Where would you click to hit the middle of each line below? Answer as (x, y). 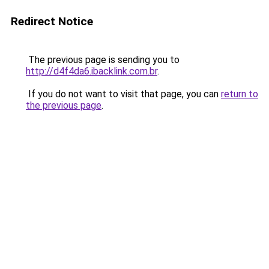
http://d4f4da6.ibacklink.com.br (92, 71)
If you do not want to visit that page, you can (123, 94)
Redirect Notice (52, 21)
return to (240, 94)
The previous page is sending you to (103, 60)
